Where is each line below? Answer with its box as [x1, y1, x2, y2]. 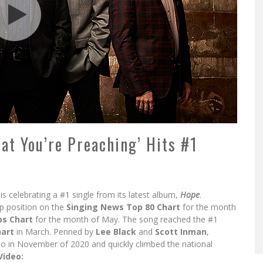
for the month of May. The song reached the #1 [33, 214, 218, 225]
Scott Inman [155, 226, 207, 237]
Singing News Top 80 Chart [66, 201, 180, 213]
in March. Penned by [14, 226, 96, 237]
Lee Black [96, 226, 136, 237]
